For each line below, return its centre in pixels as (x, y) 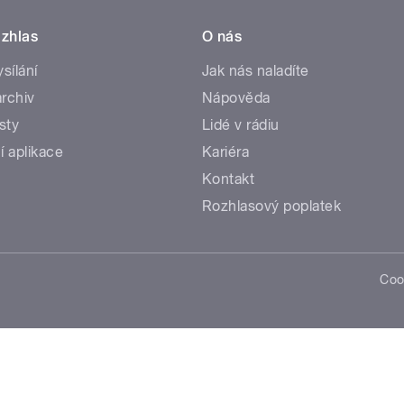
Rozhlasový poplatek (272, 207)
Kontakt (229, 179)
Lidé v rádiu (241, 125)
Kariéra (226, 152)
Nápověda (236, 98)
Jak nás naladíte (256, 71)
